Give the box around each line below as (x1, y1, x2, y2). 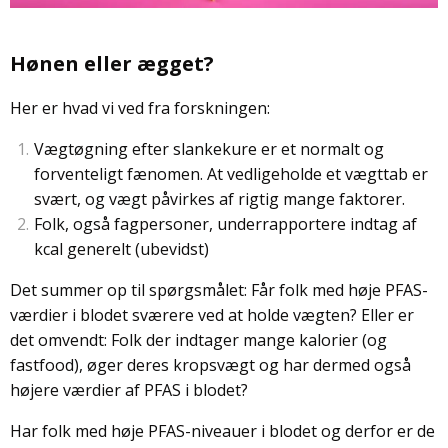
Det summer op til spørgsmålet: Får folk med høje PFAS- (10, 278, 428, 301)
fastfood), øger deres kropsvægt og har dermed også (10, 353, 411, 376)
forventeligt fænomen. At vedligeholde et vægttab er (34, 162, 428, 185)
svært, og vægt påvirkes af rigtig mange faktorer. (34, 187, 405, 210)
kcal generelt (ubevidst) (34, 237, 209, 260)
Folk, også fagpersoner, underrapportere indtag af (33, 212, 417, 235)
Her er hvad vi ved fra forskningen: (10, 96, 270, 119)
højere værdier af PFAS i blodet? (10, 378, 248, 401)
